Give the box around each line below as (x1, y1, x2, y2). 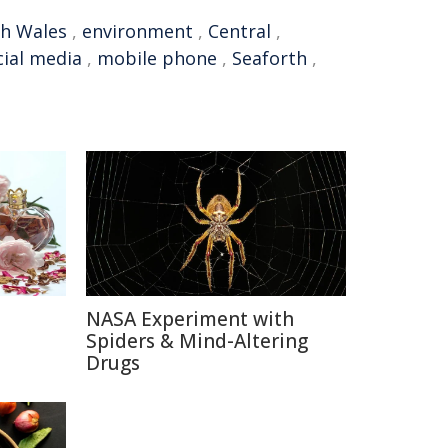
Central (208, 19, 271, 43)
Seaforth (232, 46, 307, 70)
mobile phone (97, 46, 217, 70)
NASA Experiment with (86, 306, 294, 332)
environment (82, 19, 193, 43)
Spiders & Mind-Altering (86, 328, 308, 354)
